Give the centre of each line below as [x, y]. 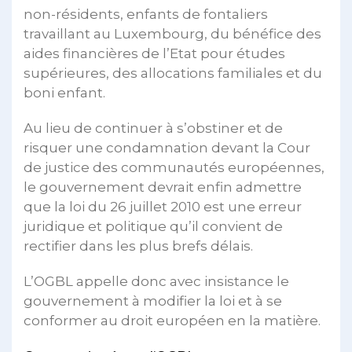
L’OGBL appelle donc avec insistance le [156, 281]
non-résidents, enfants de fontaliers [146, 14]
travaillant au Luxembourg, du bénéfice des [172, 34]
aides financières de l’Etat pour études [154, 53]
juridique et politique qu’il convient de [153, 226]
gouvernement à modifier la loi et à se [153, 301]
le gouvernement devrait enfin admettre [163, 187]
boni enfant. [64, 93]
